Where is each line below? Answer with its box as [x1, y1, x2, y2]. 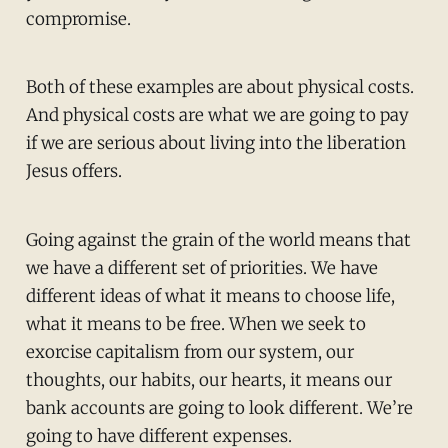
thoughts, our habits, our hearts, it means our [25, 369, 392, 392]
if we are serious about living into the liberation [25, 132, 406, 155]
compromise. [25, 7, 131, 30]
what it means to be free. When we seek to [25, 313, 366, 336]
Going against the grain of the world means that [25, 229, 411, 252]
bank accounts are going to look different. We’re [25, 397, 413, 420]
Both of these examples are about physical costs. [25, 76, 414, 99]
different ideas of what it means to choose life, [25, 285, 395, 308]
